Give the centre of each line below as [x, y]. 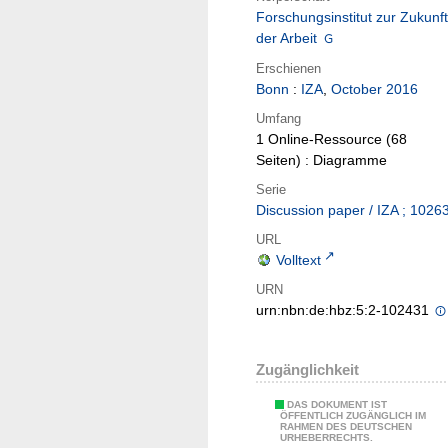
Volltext [298, 260]
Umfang [278, 118]
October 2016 [374, 89]
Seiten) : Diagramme [321, 160]
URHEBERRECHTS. [326, 438]
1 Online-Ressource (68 [331, 139]
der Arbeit [286, 38]
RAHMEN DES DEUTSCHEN [346, 427]
